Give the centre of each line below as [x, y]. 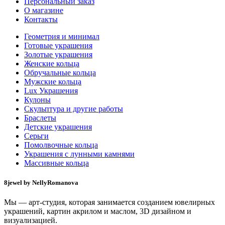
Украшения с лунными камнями [79, 154]
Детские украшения [58, 127]
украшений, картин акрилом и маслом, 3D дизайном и [98, 211]
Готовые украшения [58, 45]
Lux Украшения [51, 90]
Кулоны [37, 99]
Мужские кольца [53, 81]
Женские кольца [52, 63]
